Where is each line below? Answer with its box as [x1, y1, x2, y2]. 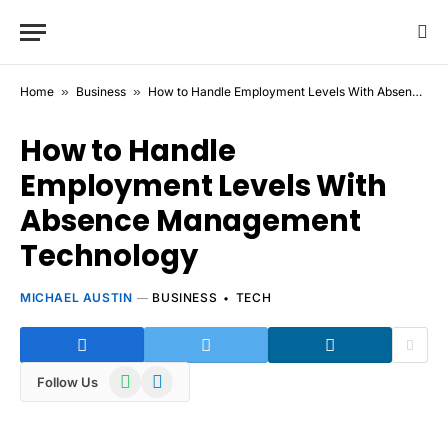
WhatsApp [108, 367, 178, 384]
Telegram [140, 367, 201, 384]
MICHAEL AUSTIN [20, 290, 133, 305]
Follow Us [37, 373, 98, 390]
